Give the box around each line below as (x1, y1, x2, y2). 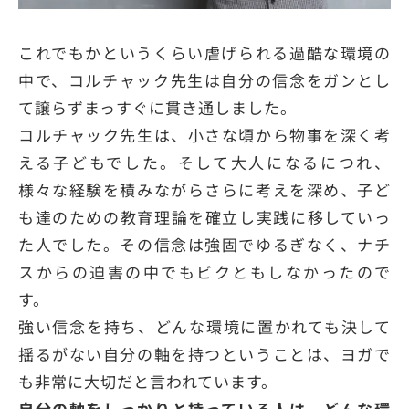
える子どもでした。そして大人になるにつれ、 (18, 151, 391, 174)
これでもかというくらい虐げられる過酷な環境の (18, 41, 391, 65)
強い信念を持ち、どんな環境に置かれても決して (18, 315, 391, 339)
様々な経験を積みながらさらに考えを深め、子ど (18, 178, 391, 202)
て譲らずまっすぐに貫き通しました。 (18, 96, 297, 120)
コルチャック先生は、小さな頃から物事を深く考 (18, 123, 391, 147)
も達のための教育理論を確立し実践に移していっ (18, 205, 391, 229)
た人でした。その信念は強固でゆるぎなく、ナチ (18, 233, 391, 257)
